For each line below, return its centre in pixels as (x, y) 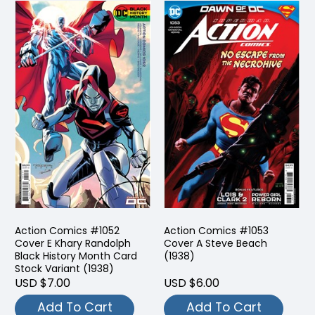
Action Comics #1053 (216, 230)
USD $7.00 (43, 283)
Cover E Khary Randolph (73, 243)
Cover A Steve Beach (216, 243)
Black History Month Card (76, 256)
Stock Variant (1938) (64, 268)
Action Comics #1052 (67, 230)
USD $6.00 (192, 283)
